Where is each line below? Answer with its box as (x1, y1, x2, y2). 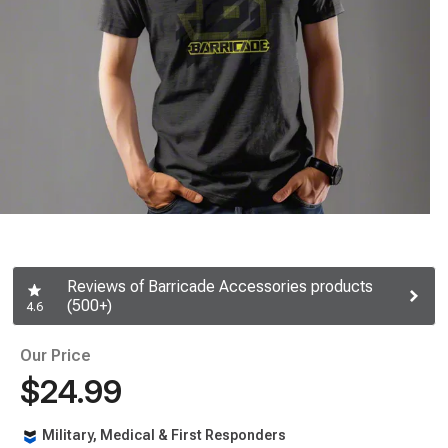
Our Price (20, 346, 91, 365)
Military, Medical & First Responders (42, 427, 286, 443)
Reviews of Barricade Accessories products (67, 277, 373, 296)
